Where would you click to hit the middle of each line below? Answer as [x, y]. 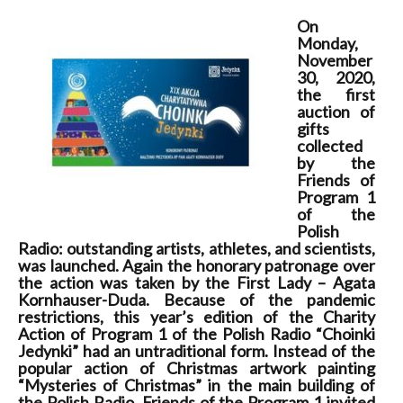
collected [330, 146]
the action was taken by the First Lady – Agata [197, 282]
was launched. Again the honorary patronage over [197, 265]
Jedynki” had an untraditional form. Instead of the [197, 351]
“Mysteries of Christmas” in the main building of [197, 385]
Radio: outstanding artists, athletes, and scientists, [197, 248]
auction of [336, 112]
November [335, 60]
